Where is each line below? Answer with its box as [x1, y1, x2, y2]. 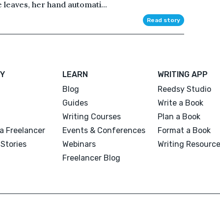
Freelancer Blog [62, 153, 121, 163]
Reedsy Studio [157, 84, 211, 94]
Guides [62, 98, 88, 108]
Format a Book [157, 125, 211, 135]
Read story [146, 16, 180, 24]
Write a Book [157, 98, 203, 108]
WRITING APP [157, 69, 208, 79]
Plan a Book [157, 111, 200, 121]
